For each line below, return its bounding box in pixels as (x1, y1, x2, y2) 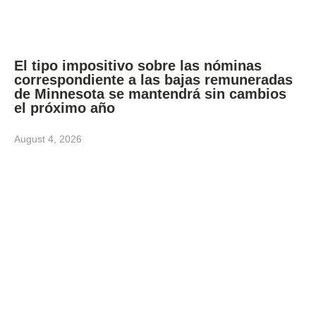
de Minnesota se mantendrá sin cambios (14, 86, 286, 102)
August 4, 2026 (14, 133, 82, 145)
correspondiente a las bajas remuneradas (14, 72, 293, 88)
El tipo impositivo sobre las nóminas (14, 58, 262, 74)
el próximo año (14, 100, 119, 116)
